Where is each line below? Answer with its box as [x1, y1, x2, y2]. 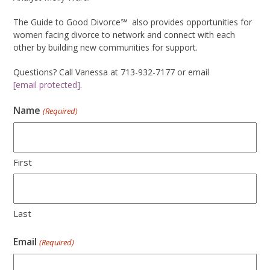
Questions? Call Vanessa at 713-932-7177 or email [13, 66, 210, 78]
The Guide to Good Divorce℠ [13, 16, 128, 28]
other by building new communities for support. [13, 42, 198, 54]
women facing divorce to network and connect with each [13, 29, 236, 41]
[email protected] [13, 79, 81, 91]
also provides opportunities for [132, 16, 253, 28]
